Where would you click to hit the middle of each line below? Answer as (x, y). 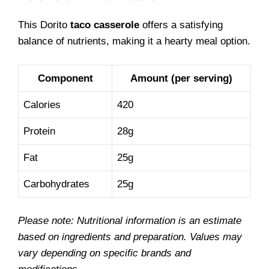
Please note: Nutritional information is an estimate (130, 221)
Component (65, 78)
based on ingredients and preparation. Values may (130, 237)
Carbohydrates (56, 184)
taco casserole (105, 25)
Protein (39, 131)
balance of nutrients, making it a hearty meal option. (134, 41)
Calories (42, 104)
